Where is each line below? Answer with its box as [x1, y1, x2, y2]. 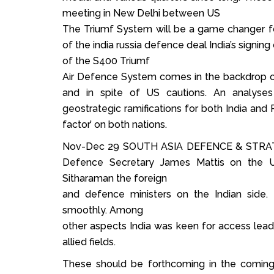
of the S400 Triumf [62, 55, 150, 67]
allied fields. [62, 236, 116, 248]
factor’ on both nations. [62, 119, 167, 131]
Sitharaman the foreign [62, 172, 167, 185]
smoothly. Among [62, 204, 143, 217]
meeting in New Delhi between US [62, 7, 220, 20]
